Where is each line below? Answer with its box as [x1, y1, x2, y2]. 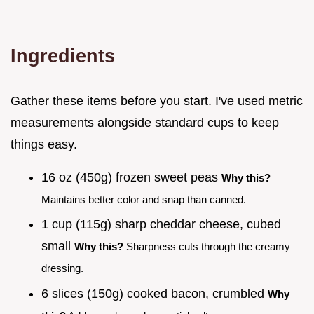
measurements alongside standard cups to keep [11, 115, 279, 130]
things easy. [11, 137, 77, 151]
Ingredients [11, 44, 115, 67]
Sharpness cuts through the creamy [123, 240, 290, 253]
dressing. [41, 262, 83, 275]
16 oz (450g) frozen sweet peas [41, 170, 221, 184]
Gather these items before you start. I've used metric [11, 93, 303, 108]
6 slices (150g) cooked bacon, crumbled [41, 286, 268, 301]
